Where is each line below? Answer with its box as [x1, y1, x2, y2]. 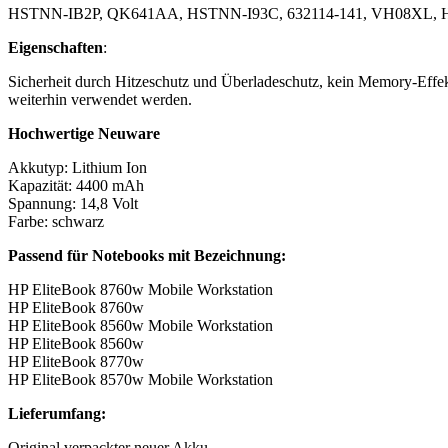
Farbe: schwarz [8, 212, 104, 230]
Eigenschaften [8, 38, 103, 56]
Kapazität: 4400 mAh [8, 176, 144, 194]
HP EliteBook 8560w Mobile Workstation [8, 316, 273, 334]
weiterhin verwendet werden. [8, 90, 192, 108]
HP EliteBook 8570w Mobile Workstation [8, 370, 273, 388]
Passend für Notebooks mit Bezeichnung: [8, 246, 286, 264]
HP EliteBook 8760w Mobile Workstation [8, 280, 273, 298]
